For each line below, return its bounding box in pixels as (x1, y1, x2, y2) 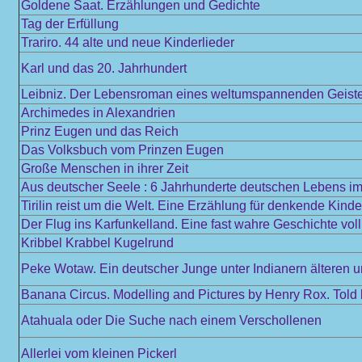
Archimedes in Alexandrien (21, 106, 175, 120)
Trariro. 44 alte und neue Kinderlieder (21, 36, 234, 49)
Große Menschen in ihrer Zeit (21, 162, 188, 175)
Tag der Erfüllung (21, 17, 119, 31)
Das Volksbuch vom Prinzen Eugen (21, 143, 224, 157)
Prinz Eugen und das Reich (21, 124, 179, 138)
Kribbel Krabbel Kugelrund (21, 236, 174, 250)
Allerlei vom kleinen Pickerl (21, 347, 177, 360)
